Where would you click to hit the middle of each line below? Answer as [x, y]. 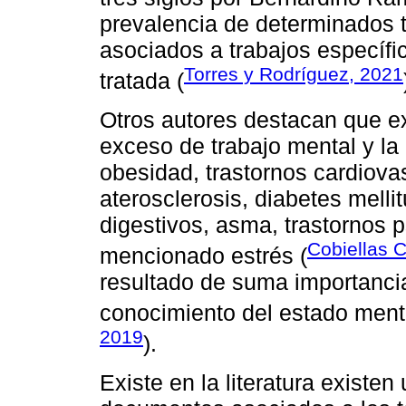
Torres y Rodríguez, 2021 [294, 74]
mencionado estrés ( [203, 256]
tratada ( [142, 81]
